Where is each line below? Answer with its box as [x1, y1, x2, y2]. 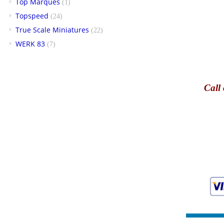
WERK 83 [15, 38, 45, 48]
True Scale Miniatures [15, 24, 89, 34]
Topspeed [15, 10, 48, 20]
